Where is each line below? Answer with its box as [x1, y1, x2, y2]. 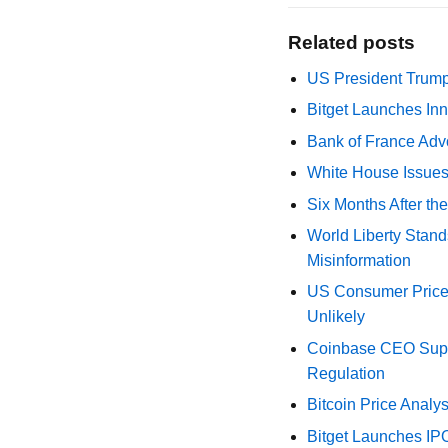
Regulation [307, 364, 386, 382]
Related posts [288, 32, 415, 53]
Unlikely [307, 308, 366, 326]
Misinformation [307, 251, 412, 269]
